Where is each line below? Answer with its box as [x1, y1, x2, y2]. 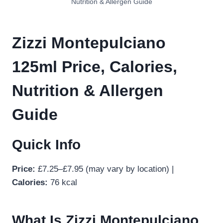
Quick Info [12, 137, 81, 153]
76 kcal [48, 178, 77, 188]
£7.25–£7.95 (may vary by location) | [35, 164, 174, 174]
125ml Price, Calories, [12, 58, 177, 76]
